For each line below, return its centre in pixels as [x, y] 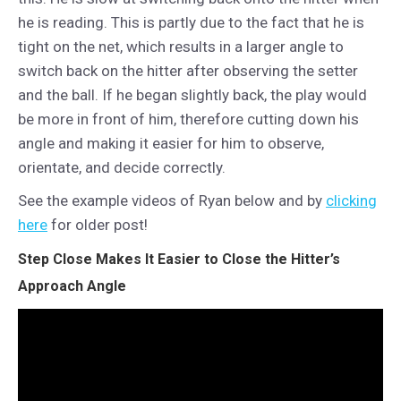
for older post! [98, 224]
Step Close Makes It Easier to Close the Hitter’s [179, 259]
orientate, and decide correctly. [122, 167]
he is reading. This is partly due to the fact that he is [191, 22]
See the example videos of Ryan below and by [172, 200]
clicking [351, 200]
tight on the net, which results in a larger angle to [181, 46]
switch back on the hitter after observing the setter [188, 70]
